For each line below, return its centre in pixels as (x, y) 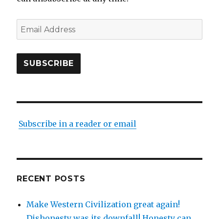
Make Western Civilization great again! (103, 204)
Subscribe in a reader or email (78, 123)
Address (33, 39)
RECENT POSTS (51, 178)
